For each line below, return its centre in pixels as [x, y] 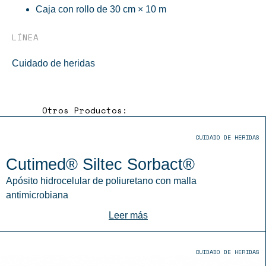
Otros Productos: [85, 110]
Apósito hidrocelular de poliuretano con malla [101, 181]
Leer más [128, 216]
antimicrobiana [37, 195]
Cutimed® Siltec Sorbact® [100, 164]
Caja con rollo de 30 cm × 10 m [101, 9]
